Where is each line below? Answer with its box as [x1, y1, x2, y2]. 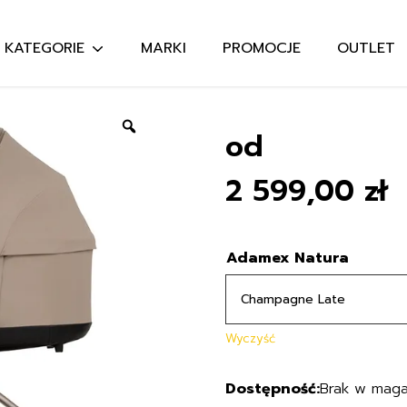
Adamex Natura [226, 247, 349, 269]
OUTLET [337, 36, 396, 59]
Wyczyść [225, 330, 275, 348]
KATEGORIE [5, 36, 85, 59]
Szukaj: [263, 107, 308, 129]
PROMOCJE [223, 36, 302, 59]
